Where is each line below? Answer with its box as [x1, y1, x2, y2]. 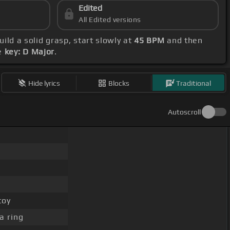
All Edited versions [79, 15, 141, 24]
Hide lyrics [28, 79, 61, 87]
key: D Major [4, 47, 55, 57]
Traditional [176, 79, 212, 87]
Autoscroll [168, 108, 201, 117]
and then [164, 35, 203, 46]
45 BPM [134, 35, 165, 46]
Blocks [108, 79, 130, 87]
